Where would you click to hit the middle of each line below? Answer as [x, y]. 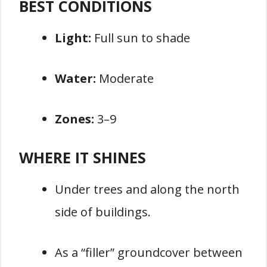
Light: [73, 38]
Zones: [74, 119]
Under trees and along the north [147, 189]
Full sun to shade [141, 38]
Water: [75, 78]
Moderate [125, 78]
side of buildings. [103, 212]
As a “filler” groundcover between [149, 252]
